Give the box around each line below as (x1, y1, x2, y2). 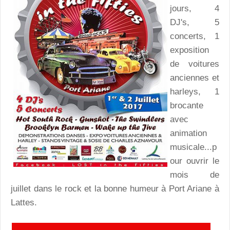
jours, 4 (170, 4, 219, 14)
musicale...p (170, 142, 217, 152)
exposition (170, 45, 209, 55)
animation (170, 128, 207, 139)
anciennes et (170, 73, 219, 83)
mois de (170, 170, 219, 180)
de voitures (170, 59, 219, 69)
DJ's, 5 (170, 17, 219, 28)
